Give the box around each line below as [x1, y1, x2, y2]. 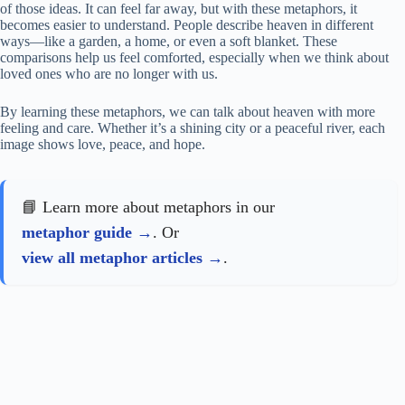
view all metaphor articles [22, 248, 202, 267]
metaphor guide [22, 222, 132, 241]
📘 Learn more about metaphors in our [22, 197, 275, 216]
